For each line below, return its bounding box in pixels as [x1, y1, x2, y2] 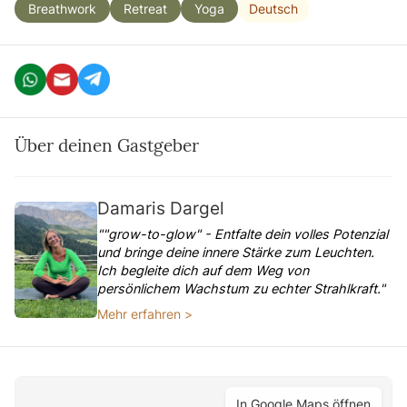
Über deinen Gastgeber [15, 134, 199, 156]
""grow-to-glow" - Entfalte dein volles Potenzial [97, 226, 389, 242]
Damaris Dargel [97, 197, 225, 219]
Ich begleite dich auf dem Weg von [97, 263, 310, 278]
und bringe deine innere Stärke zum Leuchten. [97, 244, 375, 260]
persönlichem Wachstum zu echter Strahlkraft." [97, 281, 386, 296]
